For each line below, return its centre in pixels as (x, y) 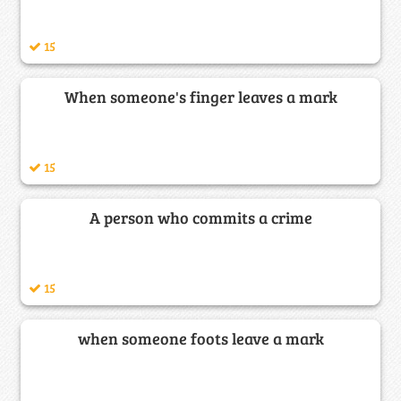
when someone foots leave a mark (200, 338)
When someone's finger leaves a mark (200, 96)
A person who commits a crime (200, 217)
